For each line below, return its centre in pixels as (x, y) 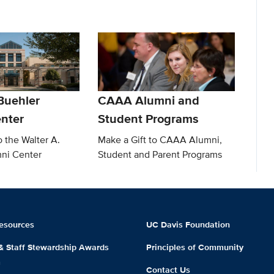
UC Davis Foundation (188, 224)
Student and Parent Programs (160, 154)
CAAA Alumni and (149, 100)
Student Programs (149, 119)
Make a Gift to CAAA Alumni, (160, 140)
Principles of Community (194, 247)
